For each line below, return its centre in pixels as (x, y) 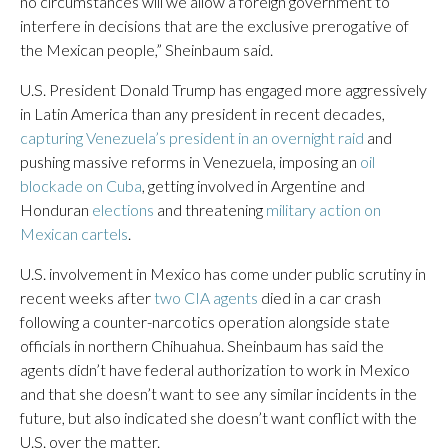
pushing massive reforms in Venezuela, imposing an (190, 161)
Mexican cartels (74, 233)
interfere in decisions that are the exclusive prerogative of (214, 25)
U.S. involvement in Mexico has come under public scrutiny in (223, 273)
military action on (323, 209)
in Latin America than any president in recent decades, (202, 113)
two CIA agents (206, 297)
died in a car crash (319, 297)
